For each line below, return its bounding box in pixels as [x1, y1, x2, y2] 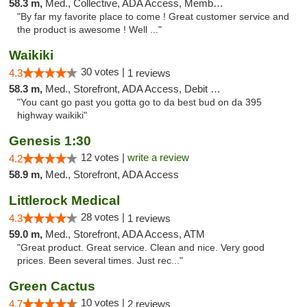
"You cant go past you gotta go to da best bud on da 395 [17, 97, 262, 108]
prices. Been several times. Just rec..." [17, 256, 183, 266]
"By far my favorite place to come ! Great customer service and [17, 12, 289, 22]
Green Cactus [9, 279, 95, 293]
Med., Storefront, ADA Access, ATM [45, 228, 205, 240]
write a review [127, 151, 189, 163]
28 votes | [81, 211, 127, 223]
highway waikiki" [17, 110, 87, 121]
